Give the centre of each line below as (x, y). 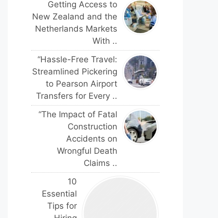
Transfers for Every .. (77, 96)
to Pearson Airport (82, 84)
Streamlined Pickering (75, 72)
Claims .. (100, 163)
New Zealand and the (75, 17)
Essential (59, 194)
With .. (105, 41)
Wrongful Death (87, 151)
